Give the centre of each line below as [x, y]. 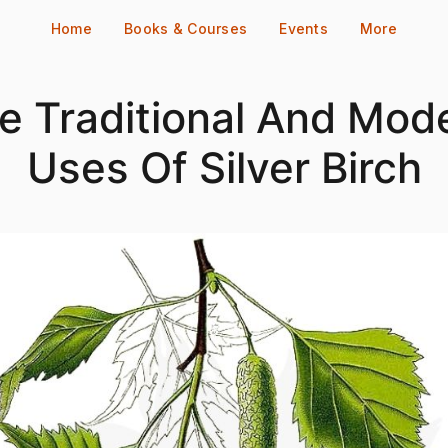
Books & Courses [186, 28]
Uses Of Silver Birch [224, 167]
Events [303, 28]
